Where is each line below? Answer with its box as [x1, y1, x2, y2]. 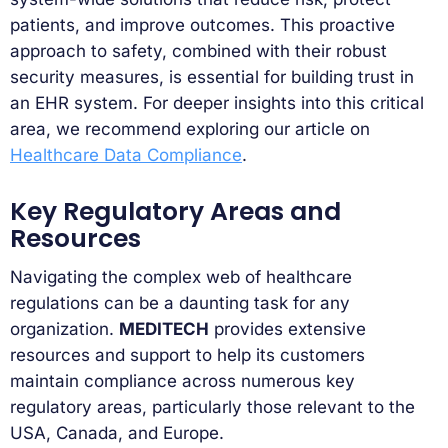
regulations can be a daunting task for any [10, 293, 350, 314]
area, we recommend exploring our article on [10, 118, 370, 139]
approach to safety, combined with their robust [10, 40, 387, 61]
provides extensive [209, 319, 366, 340]
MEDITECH [119, 319, 209, 340]
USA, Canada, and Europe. [10, 423, 224, 444]
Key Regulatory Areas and [10, 193, 341, 229]
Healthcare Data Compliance [10, 144, 242, 165]
